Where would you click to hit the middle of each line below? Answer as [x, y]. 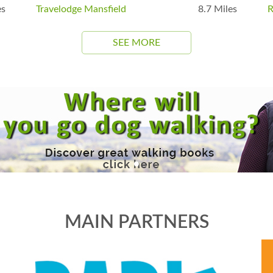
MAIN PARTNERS [136, 222]
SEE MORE [136, 42]
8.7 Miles [218, 9]
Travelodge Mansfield [81, 9]
